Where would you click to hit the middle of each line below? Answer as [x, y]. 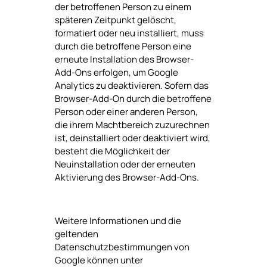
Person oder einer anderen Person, [126, 112]
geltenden [76, 234]
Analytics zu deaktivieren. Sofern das [131, 86]
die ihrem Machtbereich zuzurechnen [132, 125]
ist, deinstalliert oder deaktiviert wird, [132, 138]
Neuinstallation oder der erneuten [125, 164]
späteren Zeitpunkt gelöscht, [115, 20]
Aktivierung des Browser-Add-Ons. [127, 178]
